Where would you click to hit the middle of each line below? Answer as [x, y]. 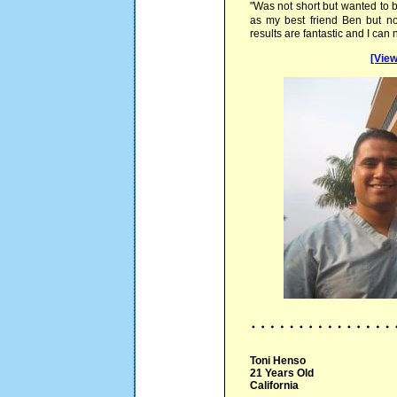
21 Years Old [281, 373]
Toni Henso [277, 361]
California [274, 385]
